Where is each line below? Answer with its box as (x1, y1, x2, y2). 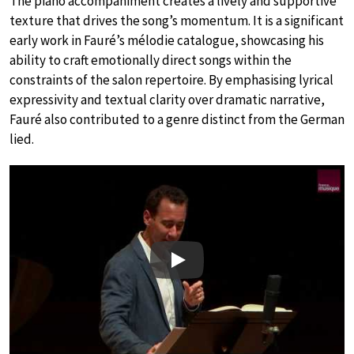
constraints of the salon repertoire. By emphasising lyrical (9, 71, 333, 89)
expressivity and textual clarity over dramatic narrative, (9, 91, 325, 109)
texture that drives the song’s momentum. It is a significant (9, 12, 344, 30)
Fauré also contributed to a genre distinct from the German (9, 111, 345, 129)
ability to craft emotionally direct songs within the (9, 51, 292, 70)
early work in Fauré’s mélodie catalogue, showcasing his (9, 32, 324, 50)
